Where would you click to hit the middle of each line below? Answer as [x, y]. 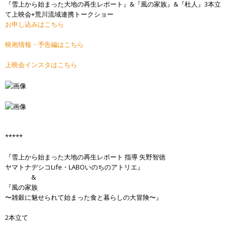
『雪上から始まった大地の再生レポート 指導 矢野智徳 [85, 157]
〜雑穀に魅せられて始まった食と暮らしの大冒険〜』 [84, 197]
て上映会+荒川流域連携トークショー [59, 14]
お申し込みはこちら [35, 24]
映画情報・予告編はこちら [44, 44]
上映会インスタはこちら [41, 65]
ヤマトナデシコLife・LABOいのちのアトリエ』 [74, 167]
